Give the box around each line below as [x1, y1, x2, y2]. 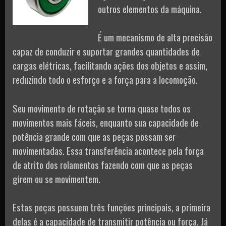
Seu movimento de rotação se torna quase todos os [13, 100, 191, 115]
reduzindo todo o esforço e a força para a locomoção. [13, 72, 198, 87]
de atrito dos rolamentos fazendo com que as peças [13, 157, 193, 172]
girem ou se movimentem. [13, 171, 100, 186]
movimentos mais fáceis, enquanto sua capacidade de [13, 115, 199, 129]
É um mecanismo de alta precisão [98, 30, 212, 44]
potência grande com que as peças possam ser [13, 129, 176, 143]
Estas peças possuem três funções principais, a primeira [13, 200, 210, 214]
